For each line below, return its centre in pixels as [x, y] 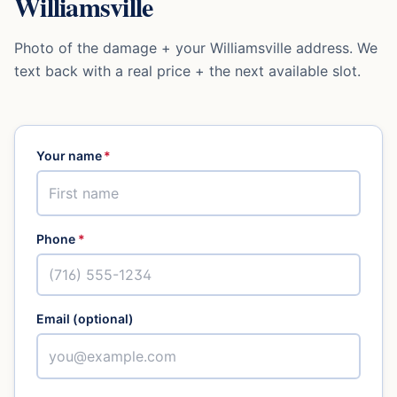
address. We [335, 48]
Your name [69, 156]
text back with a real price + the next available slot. [187, 71]
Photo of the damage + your [112, 48]
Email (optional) [85, 319]
